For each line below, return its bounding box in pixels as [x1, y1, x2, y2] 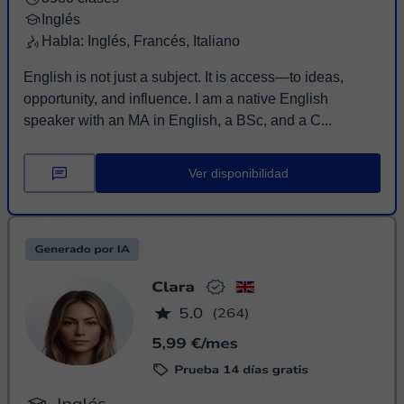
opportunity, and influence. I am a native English [23, 91, 195, 106]
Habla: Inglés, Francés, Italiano [41, 33, 240, 49]
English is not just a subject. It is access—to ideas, [23, 69, 344, 85]
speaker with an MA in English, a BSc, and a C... [23, 113, 332, 128]
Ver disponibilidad [188, 166, 289, 180]
